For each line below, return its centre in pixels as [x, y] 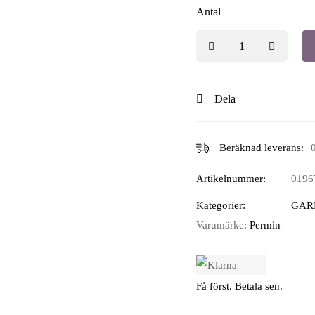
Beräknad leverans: [262, 148]
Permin [265, 225]
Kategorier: [221, 206]
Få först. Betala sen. [239, 286]
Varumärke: [223, 225]
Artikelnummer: [231, 179]
